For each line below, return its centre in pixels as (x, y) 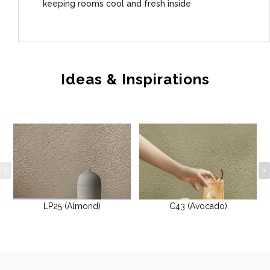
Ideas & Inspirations (135, 79)
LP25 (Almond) (72, 206)
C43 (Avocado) (198, 206)
